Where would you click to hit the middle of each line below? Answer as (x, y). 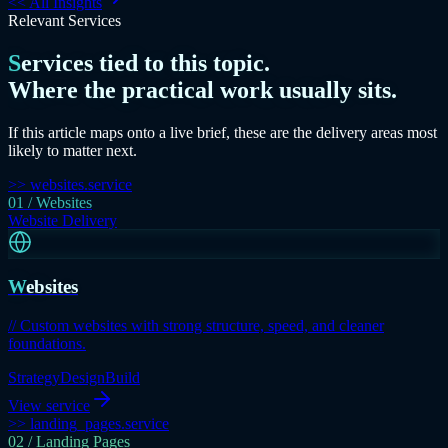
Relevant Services (64, 20)
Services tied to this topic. (145, 62)
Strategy (34, 378)
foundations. (47, 344)
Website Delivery (62, 220)
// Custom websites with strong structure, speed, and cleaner (196, 326)
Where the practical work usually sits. (202, 89)
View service (49, 406)
